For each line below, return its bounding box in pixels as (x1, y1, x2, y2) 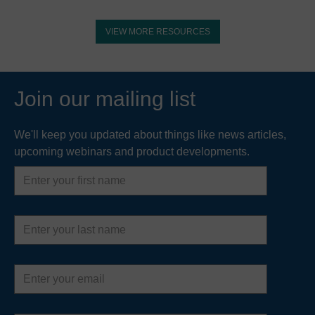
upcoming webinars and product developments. (14, 146, 250, 157)
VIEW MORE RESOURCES (105, 27, 210, 37)
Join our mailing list (14, 87, 195, 110)
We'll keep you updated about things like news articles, (14, 129, 286, 141)
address (14, 274, 53, 285)
